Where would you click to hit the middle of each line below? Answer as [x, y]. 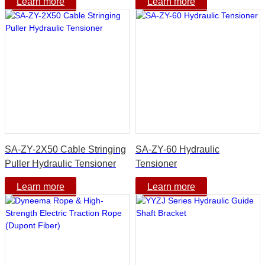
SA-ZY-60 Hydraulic [177, 149]
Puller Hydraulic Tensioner [60, 163]
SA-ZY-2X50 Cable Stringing [65, 149]
